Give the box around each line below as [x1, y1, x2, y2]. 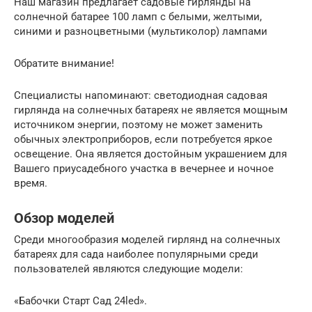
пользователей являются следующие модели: [14, 262, 243, 275]
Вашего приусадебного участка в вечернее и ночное [14, 162, 274, 175]
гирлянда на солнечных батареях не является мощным [14, 103, 288, 116]
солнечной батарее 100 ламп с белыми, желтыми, [14, 10, 262, 23]
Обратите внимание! [14, 56, 114, 70]
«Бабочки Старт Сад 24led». [14, 294, 147, 307]
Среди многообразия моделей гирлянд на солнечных [14, 233, 280, 246]
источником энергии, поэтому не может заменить [14, 118, 263, 131]
